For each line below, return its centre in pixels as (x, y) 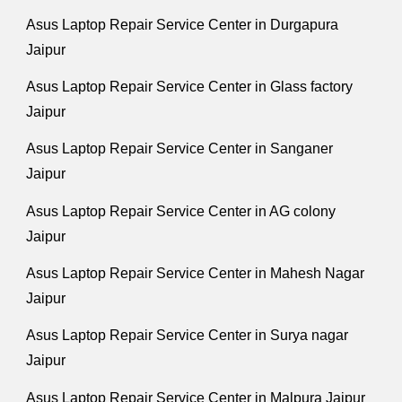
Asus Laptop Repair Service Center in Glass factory (190, 86)
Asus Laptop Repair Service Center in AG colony (181, 211)
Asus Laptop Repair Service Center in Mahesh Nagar (196, 273)
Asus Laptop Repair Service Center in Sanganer (180, 149)
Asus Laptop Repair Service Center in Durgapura (183, 24)
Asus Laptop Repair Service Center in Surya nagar (188, 336)
